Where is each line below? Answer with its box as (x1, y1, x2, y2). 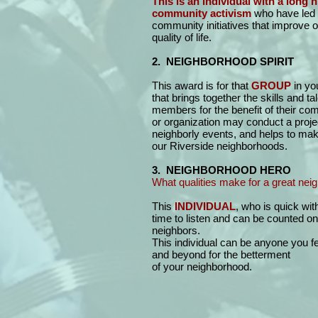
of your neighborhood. (152, 261, 252, 273)
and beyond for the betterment (152, 248, 290, 261)
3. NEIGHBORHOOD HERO (152, 164, 291, 176)
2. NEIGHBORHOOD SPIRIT (152, 55, 294, 67)
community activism (152, 7, 254, 19)
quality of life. (152, 31, 214, 43)
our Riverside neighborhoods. (152, 140, 287, 152)
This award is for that (152, 79, 251, 92)
